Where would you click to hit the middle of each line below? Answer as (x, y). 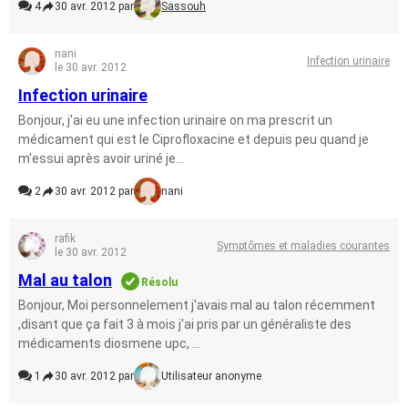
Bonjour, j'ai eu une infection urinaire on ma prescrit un (175, 120)
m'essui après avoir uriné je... (101, 158)
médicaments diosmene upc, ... (109, 343)
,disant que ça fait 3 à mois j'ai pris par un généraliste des (185, 324)
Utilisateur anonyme (211, 376)
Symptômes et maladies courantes (303, 245)
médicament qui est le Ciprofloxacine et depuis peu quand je (194, 139)
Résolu (159, 282)
